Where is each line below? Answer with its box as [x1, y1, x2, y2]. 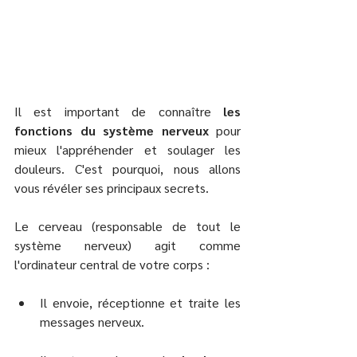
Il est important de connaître [14, 102, 223, 120]
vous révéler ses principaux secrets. [14, 178, 209, 196]
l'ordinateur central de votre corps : [14, 255, 213, 273]
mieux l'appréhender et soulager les [14, 140, 241, 158]
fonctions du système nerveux [14, 121, 209, 139]
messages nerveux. [40, 312, 144, 330]
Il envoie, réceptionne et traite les [40, 293, 241, 311]
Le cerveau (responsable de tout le [14, 217, 241, 234]
